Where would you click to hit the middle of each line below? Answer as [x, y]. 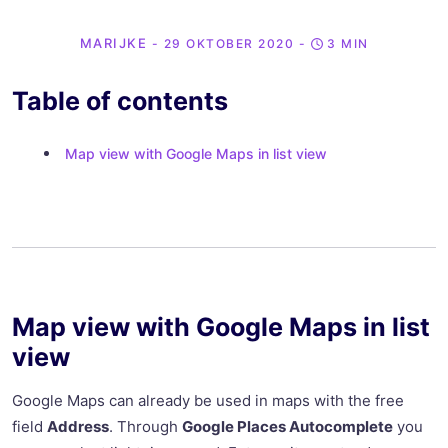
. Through [145, 427]
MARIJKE [113, 43]
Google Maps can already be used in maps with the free [208, 401]
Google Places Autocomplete [287, 427]
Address [78, 427]
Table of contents [120, 101]
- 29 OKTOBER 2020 [220, 44]
